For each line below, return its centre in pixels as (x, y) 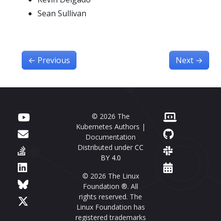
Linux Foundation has (110, 207)
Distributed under (106, 147)
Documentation (110, 137)
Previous (54, 60)
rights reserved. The (110, 197)
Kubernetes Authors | (110, 127)
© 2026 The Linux (110, 176)
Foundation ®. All (110, 186)
